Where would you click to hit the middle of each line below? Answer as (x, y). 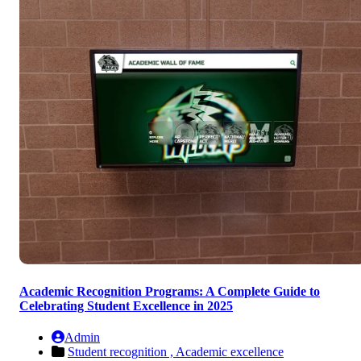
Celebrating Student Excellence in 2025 (126, 306)
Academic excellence (230, 352)
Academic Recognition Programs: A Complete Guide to (170, 292)
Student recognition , (122, 352)
